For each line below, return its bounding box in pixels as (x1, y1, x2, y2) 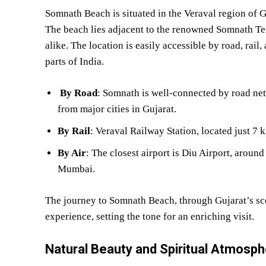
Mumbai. (58, 163, 95, 175)
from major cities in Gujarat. (58, 103, 176, 115)
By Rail (58, 125, 90, 137)
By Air (58, 147, 86, 159)
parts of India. (45, 55, 104, 67)
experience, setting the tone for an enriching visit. (45, 210, 254, 222)
